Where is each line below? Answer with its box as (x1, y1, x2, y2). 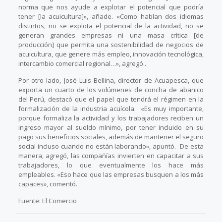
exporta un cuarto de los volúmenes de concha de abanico (18, 85, 204, 95)
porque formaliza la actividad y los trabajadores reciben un (18, 113, 204, 123)
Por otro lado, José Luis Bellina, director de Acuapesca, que (18, 76, 204, 85)
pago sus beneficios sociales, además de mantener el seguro (18, 132, 204, 142)
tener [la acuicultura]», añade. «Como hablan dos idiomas (18, 12, 204, 21)
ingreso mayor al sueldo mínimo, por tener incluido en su (18, 123, 204, 132)
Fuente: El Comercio (18, 196, 77, 206)
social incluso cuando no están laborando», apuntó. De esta (18, 142, 204, 151)
